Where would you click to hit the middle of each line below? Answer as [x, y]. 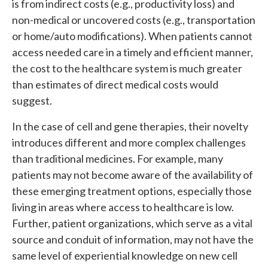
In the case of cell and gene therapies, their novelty [130, 126]
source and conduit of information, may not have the [133, 239]
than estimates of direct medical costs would [115, 84]
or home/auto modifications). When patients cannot [132, 36]
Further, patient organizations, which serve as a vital [132, 223]
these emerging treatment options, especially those [132, 191]
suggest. [32, 100]
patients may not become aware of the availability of [133, 175]
